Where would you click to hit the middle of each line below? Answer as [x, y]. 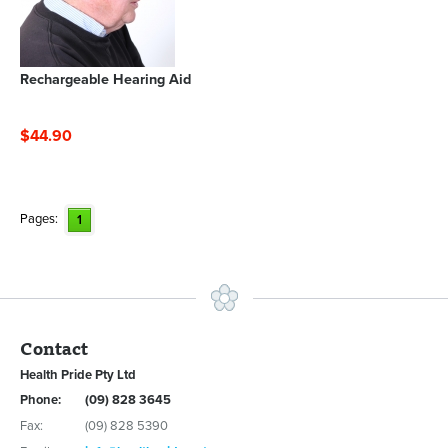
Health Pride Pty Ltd [78, 375]
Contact [54, 348]
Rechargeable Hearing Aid [105, 79]
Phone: [40, 399]
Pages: [39, 219]
